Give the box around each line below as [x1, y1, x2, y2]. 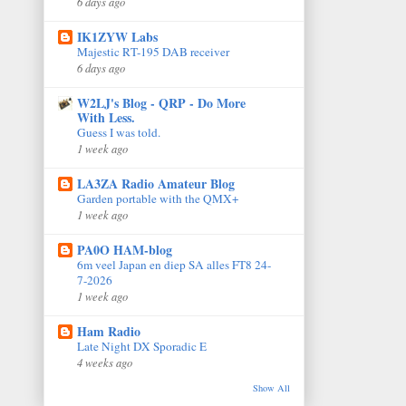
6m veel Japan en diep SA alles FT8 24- [77, 256, 271, 273]
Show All [253, 381, 290, 394]
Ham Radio [77, 321, 140, 341]
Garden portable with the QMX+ [77, 189, 239, 207]
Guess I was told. [77, 123, 160, 140]
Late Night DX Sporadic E [77, 337, 207, 354]
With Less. [77, 107, 135, 127]
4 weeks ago [77, 353, 132, 370]
